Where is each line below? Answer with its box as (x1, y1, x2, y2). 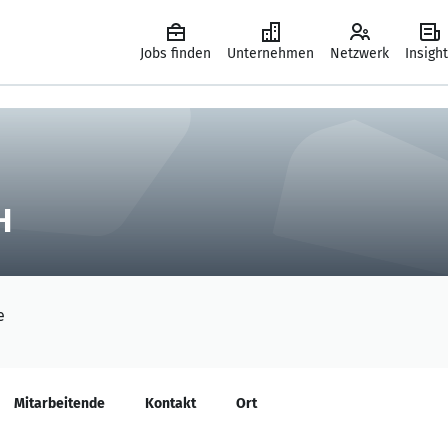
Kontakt (145, 395, 196, 412)
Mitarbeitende (14, 395, 105, 412)
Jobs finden (140, 45, 211, 62)
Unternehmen (227, 45, 314, 62)
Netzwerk (330, 45, 389, 62)
